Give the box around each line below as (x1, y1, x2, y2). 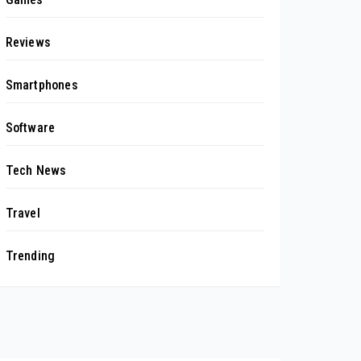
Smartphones (5, 77, 78, 93)
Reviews (5, 34, 52, 50)
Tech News (5, 162, 67, 178)
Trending (5, 247, 56, 263)
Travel (5, 205, 40, 221)
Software (5, 119, 56, 135)
